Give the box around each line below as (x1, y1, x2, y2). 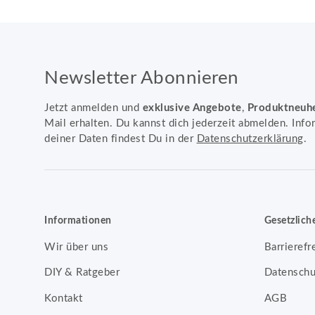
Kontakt (44, 292, 83, 304)
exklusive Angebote (142, 102, 242, 113)
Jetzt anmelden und (44, 102, 143, 113)
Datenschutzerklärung (196, 133, 304, 144)
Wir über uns (44, 241, 108, 252)
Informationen (44, 215, 112, 226)
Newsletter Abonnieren (44, 68, 239, 87)
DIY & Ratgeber (44, 267, 120, 278)
